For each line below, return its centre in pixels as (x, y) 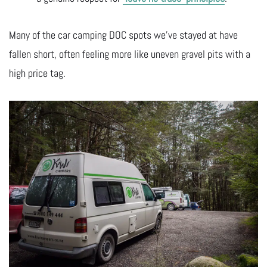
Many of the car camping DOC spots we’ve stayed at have (123, 35)
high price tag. (37, 73)
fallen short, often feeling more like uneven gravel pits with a (130, 54)
